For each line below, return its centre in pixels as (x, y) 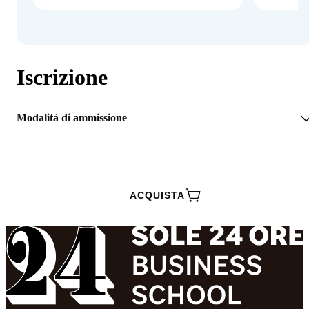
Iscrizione (62, 77)
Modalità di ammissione (72, 118)
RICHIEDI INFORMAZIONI (157, 157)
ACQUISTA (157, 196)
